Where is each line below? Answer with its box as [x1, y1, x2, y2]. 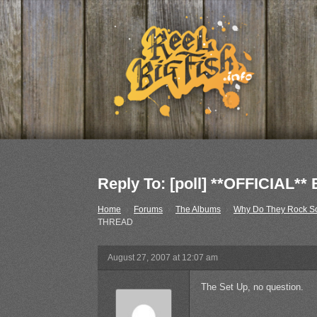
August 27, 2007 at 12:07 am [108, 253, 218, 263]
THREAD [98, 217, 133, 228]
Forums [134, 204, 163, 215]
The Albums [175, 204, 221, 215]
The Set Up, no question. [201, 282, 304, 293]
